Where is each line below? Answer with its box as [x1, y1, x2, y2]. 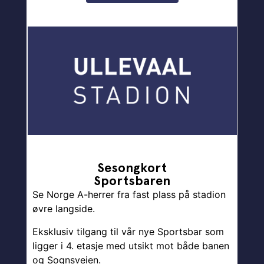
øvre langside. [32, 203, 95, 215]
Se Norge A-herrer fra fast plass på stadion [32, 189, 226, 201]
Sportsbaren [94, 173, 170, 189]
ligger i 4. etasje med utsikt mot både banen [32, 239, 229, 252]
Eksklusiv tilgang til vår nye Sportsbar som [32, 225, 224, 237]
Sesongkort [97, 160, 167, 176]
